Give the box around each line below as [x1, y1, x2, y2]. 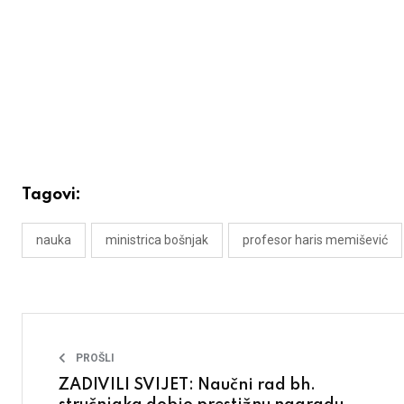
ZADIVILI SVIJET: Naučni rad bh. [59, 377, 316, 394]
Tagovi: [22, 187, 81, 204]
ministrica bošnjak [106, 233, 208, 248]
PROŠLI [76, 352, 115, 365]
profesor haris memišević [243, 233, 388, 248]
